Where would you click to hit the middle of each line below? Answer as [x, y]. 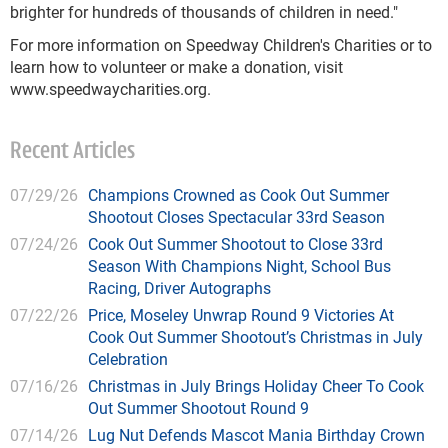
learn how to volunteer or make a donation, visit [176, 67]
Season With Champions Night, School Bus [239, 266]
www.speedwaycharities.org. [110, 89]
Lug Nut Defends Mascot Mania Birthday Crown [256, 435]
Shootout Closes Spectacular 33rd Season [236, 217]
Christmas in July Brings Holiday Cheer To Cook [256, 386]
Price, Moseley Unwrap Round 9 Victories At [241, 315]
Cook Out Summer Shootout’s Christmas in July [255, 337]
